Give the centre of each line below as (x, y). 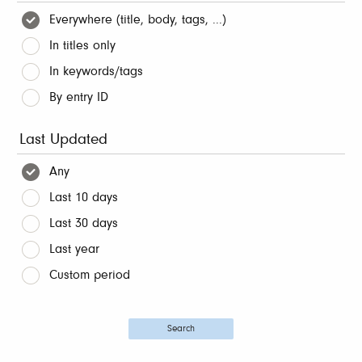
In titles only (82, 46)
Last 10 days (84, 198)
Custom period (90, 275)
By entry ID (79, 97)
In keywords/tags (96, 72)
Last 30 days (84, 223)
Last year (74, 249)
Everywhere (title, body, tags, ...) (138, 20)
